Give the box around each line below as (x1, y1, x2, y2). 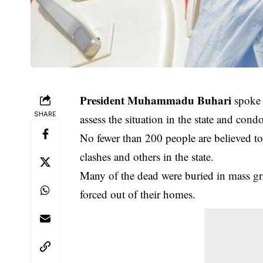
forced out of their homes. (80, 187, 196, 202)
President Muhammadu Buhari (80, 92, 232, 109)
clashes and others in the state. (80, 149, 214, 164)
